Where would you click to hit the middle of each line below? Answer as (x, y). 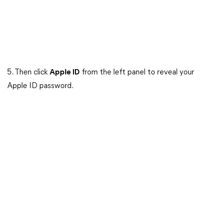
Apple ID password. (40, 86)
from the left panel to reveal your (137, 73)
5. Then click (28, 73)
